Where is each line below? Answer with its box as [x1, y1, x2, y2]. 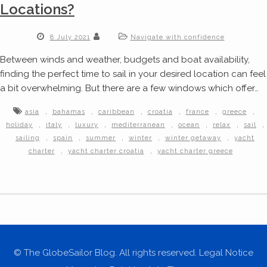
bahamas [52, 108, 85, 116]
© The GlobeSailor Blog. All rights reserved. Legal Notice [14, 247, 253, 259]
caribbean [98, 108, 135, 116]
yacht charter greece [157, 147, 233, 156]
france [185, 108, 209, 116]
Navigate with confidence [130, 33, 225, 42]
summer [86, 134, 116, 142]
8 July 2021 [49, 33, 91, 42]
